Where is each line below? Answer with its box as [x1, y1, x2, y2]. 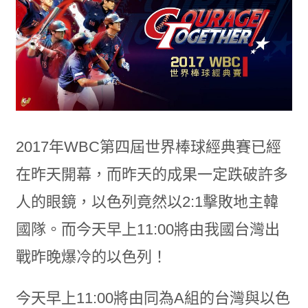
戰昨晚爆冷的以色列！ [15, 248, 167, 266]
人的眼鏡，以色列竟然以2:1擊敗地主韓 [15, 193, 278, 211]
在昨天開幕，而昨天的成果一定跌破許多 [15, 166, 288, 184]
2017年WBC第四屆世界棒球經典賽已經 [15, 138, 281, 156]
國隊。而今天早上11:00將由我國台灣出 [15, 221, 280, 239]
